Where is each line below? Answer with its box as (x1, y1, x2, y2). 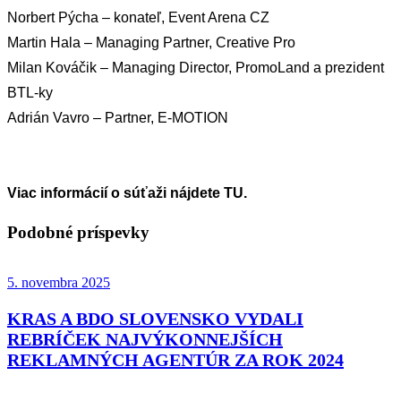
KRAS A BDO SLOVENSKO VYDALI (7, 309, 303, 329)
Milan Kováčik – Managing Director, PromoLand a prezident (7, 59, 384, 75)
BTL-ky (7, 84, 53, 100)
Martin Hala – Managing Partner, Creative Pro (7, 34, 295, 50)
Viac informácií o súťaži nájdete (7, 184, 220, 200)
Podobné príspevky (7, 222, 149, 242)
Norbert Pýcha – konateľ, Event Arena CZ (7, 9, 273, 25)
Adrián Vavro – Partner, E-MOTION (7, 109, 228, 125)
